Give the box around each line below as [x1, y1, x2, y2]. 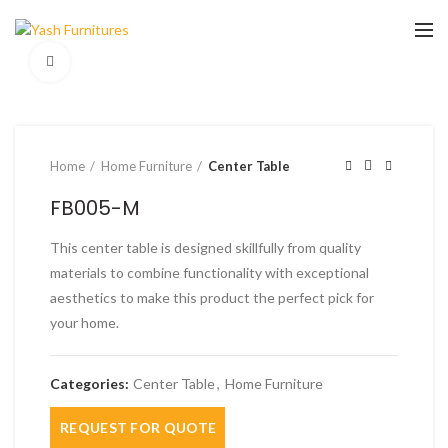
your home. [50, 314, 119, 331]
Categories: [50, 375, 132, 392]
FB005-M [50, 194, 140, 222]
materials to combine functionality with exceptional [50, 264, 369, 281]
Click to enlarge [70, 54, 170, 70]
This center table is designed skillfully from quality [50, 239, 361, 256]
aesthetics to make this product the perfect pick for [50, 289, 374, 306]
